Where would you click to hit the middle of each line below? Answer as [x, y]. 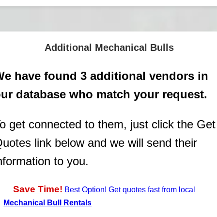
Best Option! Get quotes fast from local [129, 189]
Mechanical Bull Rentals [48, 202]
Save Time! [38, 189]
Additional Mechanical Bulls [109, 47]
